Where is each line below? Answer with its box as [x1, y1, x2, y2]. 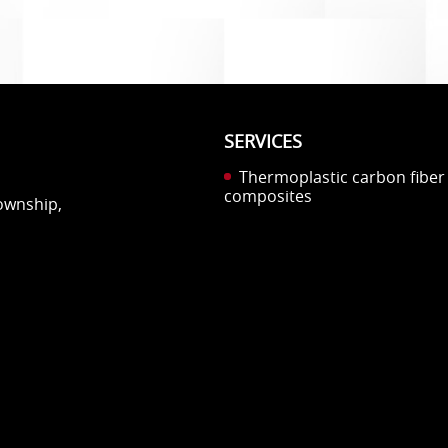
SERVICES [224, 129, 302, 154]
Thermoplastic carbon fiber [231, 166, 445, 189]
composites [224, 185, 312, 208]
